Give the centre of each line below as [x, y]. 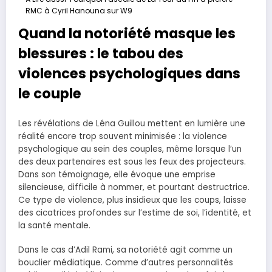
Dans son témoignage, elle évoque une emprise [117, 175]
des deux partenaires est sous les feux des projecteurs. [132, 162]
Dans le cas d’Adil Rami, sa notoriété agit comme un [125, 250]
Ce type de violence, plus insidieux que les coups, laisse [132, 200]
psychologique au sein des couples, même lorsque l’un [130, 149]
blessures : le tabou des [101, 53]
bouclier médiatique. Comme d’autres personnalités [126, 263]
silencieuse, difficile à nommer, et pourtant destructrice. [134, 188]
